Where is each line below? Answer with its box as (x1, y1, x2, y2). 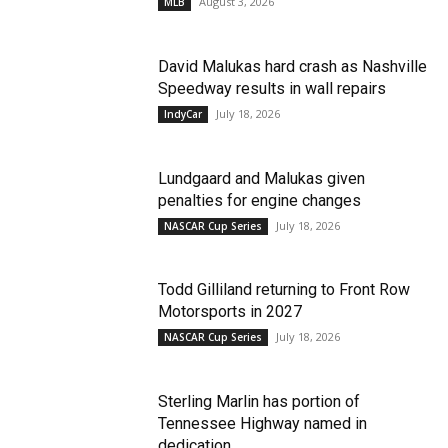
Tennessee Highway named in (158, 413, 368, 433)
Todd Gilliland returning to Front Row (158, 280, 411, 300)
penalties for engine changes (158, 190, 362, 210)
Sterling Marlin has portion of (158, 391, 361, 411)
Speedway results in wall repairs (158, 78, 387, 98)
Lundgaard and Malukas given (158, 168, 366, 188)
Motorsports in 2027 (158, 302, 303, 322)
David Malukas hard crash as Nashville (158, 56, 428, 76)
